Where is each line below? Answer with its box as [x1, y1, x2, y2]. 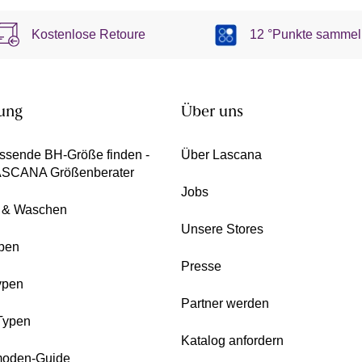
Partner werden [181, 297, 269, 311]
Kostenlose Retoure [32, 27, 146, 42]
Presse [181, 259, 221, 274]
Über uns [181, 105, 243, 121]
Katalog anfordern [181, 334, 284, 348]
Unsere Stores [181, 222, 263, 237]
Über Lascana [181, 148, 262, 162]
